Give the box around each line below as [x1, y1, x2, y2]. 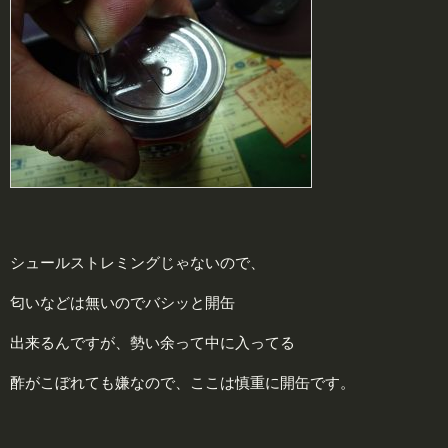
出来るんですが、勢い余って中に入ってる [10, 333, 295, 351]
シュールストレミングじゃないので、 [10, 253, 265, 271]
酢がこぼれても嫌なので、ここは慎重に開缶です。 [10, 373, 355, 391]
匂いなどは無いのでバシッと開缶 [10, 293, 235, 311]
